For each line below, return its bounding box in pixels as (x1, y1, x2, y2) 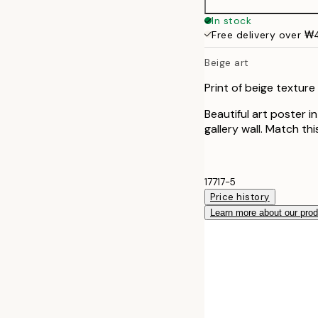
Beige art (204, 55, 250, 69)
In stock (212, 14, 252, 27)
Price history (210, 190, 270, 203)
